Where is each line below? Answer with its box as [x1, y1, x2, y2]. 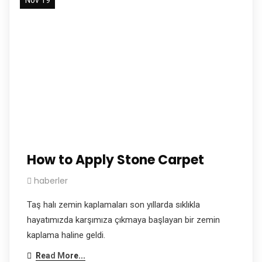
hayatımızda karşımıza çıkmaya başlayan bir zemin [27, 214, 220, 225]
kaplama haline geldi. [27, 229, 105, 240]
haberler [34, 174, 68, 187]
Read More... [36, 250, 85, 260]
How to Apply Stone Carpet [27, 150, 204, 169]
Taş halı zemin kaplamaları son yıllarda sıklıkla [27, 199, 200, 210]
